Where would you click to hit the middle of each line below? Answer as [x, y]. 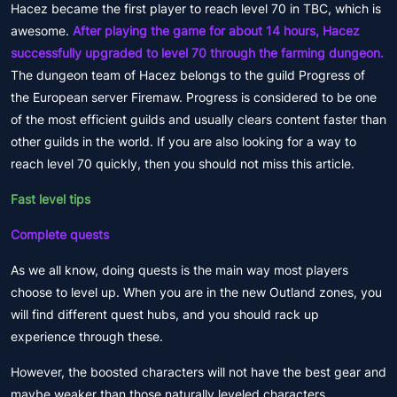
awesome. [40, 31]
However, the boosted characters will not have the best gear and [198, 372]
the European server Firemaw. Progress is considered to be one [194, 97]
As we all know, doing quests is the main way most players [179, 270]
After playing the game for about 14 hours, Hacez [214, 31]
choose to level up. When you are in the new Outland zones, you [196, 292]
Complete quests [60, 234]
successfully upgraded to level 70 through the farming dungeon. [197, 53]
